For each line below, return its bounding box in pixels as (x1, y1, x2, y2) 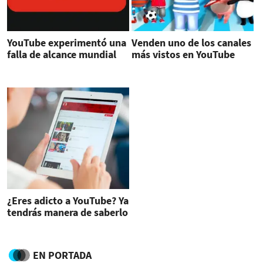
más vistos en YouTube (131, 47, 235, 61)
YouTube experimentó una (7, 35, 126, 49)
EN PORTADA (33, 248, 92, 262)
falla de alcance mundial (7, 47, 116, 61)
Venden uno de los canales (131, 35, 251, 49)
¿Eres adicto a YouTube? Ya (7, 194, 129, 208)
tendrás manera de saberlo (7, 205, 128, 220)
